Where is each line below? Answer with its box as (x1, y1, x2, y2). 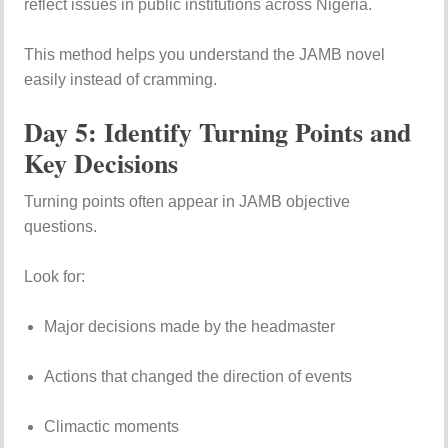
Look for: (24, 268, 86, 285)
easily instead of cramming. (24, 71, 218, 88)
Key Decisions (24, 144, 179, 182)
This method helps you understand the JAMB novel (24, 46, 386, 63)
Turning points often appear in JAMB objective (24, 193, 351, 210)
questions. (24, 218, 98, 235)
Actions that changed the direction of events (44, 368, 353, 385)
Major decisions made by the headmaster (44, 318, 336, 335)
